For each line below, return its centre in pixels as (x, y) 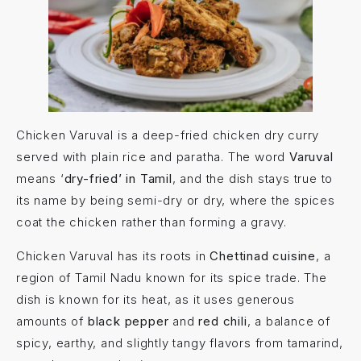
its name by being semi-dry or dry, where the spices (176, 201)
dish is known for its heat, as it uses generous (156, 299)
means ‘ (40, 179)
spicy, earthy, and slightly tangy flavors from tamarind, (180, 342)
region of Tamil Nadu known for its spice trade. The (172, 277)
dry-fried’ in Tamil (118, 179)
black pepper (128, 321)
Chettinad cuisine (263, 255)
